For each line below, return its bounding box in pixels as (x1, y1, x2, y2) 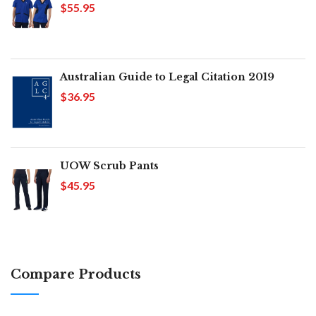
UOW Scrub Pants (60, 159, 159, 173)
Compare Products (11, 267, 141, 283)
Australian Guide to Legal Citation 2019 (60, 71, 274, 84)
